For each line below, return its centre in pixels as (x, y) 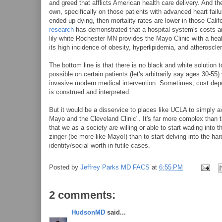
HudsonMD (88, 212)
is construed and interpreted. (90, 92)
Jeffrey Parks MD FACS (115, 167)
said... (115, 212)
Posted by (65, 167)
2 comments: (82, 195)
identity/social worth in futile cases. (100, 145)
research (61, 29)
